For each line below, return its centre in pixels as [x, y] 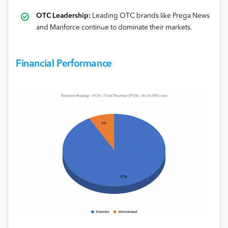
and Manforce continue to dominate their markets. [114, 28]
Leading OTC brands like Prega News [151, 16]
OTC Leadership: [64, 16]
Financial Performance [64, 64]
